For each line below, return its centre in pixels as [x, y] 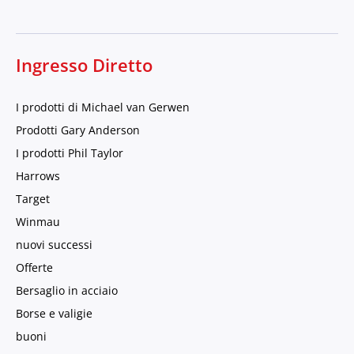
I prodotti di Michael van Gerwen [103, 107]
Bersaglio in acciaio [67, 291]
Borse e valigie [54, 314]
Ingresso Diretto [84, 66]
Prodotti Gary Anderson [78, 130]
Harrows [38, 176]
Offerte [34, 268]
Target [33, 199]
